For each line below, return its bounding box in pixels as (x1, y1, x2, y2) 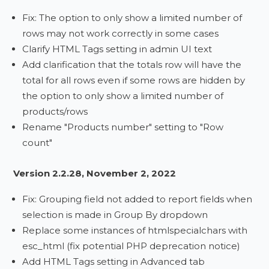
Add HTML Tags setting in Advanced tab (22, 256, 205, 267)
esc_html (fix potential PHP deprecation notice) (22, 240, 241, 252)
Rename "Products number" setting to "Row (22, 121, 224, 133)
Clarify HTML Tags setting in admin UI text (22, 43, 213, 55)
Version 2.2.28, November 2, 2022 (13, 168, 177, 179)
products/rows (22, 106, 88, 117)
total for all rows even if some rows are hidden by (22, 74, 246, 86)
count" (22, 137, 53, 148)
